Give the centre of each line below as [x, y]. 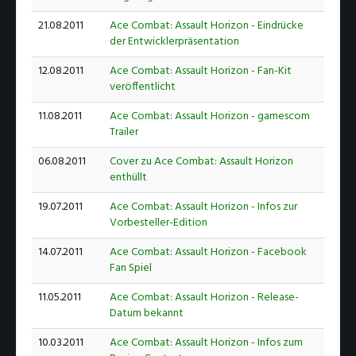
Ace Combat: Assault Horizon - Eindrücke [207, 26]
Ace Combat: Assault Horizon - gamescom [210, 117]
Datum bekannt [147, 314]
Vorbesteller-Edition [159, 223]
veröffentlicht [143, 87]
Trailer [124, 133]
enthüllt [128, 178]
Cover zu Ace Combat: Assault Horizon [201, 162]
